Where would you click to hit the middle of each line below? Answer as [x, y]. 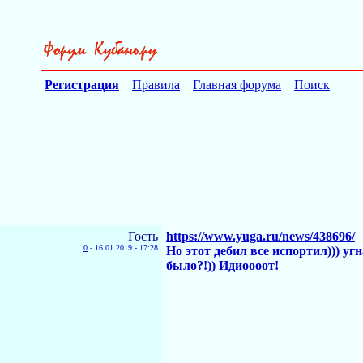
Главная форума [237, 85]
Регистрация [82, 85]
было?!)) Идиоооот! [222, 265]
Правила [156, 85]
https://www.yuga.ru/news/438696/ [261, 236]
